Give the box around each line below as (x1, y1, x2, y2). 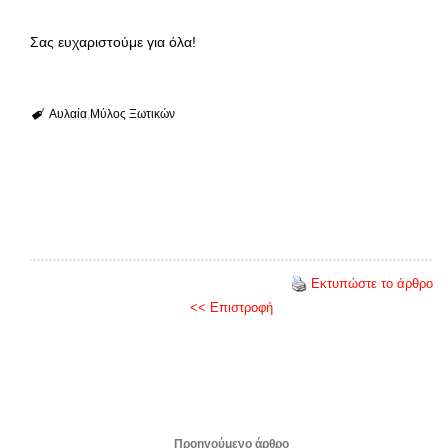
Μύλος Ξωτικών (89, 106, 175, 121)
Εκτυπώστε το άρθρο (311, 275, 433, 291)
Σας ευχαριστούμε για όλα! (30, 33, 196, 50)
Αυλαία (48, 106, 87, 121)
